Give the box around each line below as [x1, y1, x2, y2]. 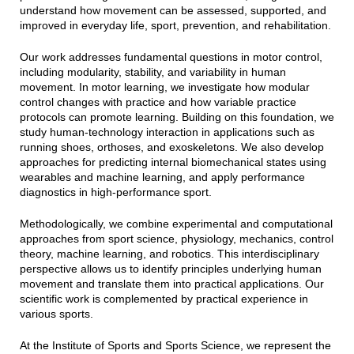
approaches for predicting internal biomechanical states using [19, 155, 326, 168]
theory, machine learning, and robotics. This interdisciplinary [19, 247, 319, 260]
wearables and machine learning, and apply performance [19, 170, 305, 183]
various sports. [19, 307, 93, 320]
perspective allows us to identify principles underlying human [19, 262, 322, 275]
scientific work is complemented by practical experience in [19, 292, 308, 305]
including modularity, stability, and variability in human [19, 65, 286, 78]
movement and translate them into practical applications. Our [19, 277, 324, 290]
